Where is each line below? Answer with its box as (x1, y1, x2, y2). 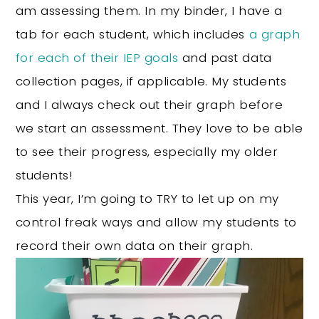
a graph (249, 25, 300, 43)
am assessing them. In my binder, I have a (15, 1, 283, 19)
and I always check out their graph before (15, 95, 283, 113)
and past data (178, 48, 272, 66)
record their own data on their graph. (15, 236, 257, 254)
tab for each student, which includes (15, 25, 249, 43)
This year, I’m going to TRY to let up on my (15, 189, 279, 207)
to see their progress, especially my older (15, 142, 278, 160)
